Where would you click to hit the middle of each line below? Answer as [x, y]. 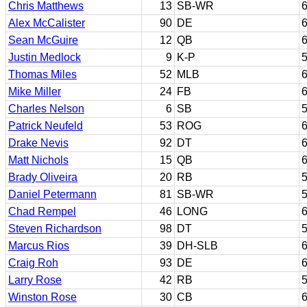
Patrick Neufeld [46, 126]
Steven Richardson [55, 229]
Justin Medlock [45, 57]
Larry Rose [35, 280]
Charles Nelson [46, 109]
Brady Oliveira [43, 177]
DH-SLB [197, 246]
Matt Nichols [38, 160]
